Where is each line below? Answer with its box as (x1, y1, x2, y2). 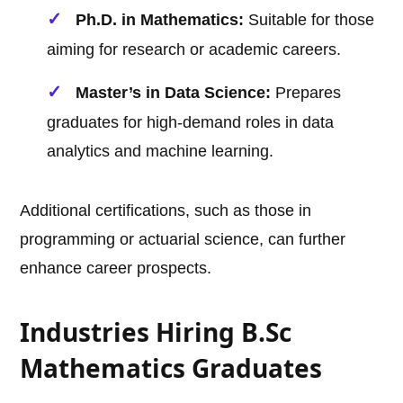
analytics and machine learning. (47, 142, 274, 161)
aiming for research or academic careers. (47, 40, 342, 59)
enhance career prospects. (20, 259, 212, 278)
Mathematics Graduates (20, 351, 323, 386)
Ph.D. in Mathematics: (76, 11, 245, 30)
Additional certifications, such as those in (20, 201, 312, 220)
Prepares (271, 84, 342, 103)
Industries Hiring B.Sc (20, 315, 292, 350)
